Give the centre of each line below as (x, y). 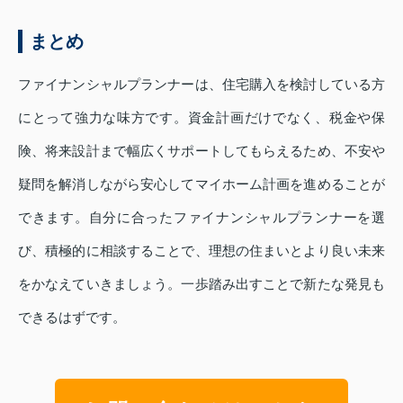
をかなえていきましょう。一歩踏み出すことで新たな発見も (201, 283)
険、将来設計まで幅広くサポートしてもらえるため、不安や (201, 150)
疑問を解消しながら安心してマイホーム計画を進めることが (201, 184)
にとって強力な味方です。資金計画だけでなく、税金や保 (201, 117)
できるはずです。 (72, 317)
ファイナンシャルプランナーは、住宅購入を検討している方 (201, 84)
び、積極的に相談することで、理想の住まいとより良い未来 (201, 250)
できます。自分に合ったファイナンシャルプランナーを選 (201, 217)
